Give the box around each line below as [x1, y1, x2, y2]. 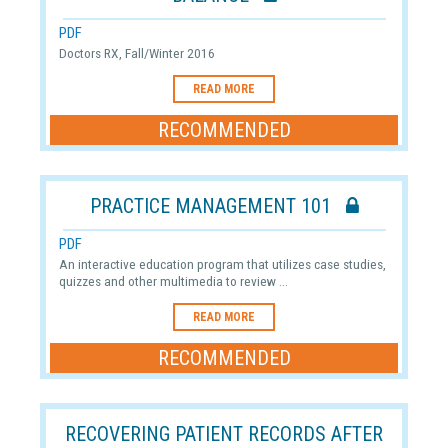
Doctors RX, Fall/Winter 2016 [58, 44, 215, 61]
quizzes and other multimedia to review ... [58, 272, 288, 289]
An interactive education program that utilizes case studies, [58, 255, 386, 272]
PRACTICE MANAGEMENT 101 [89, 193, 346, 218]
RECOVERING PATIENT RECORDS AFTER [65, 421, 383, 446]
